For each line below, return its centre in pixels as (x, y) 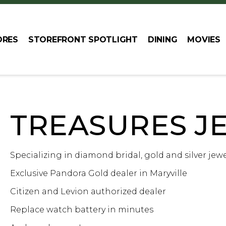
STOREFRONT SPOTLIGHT (83, 39)
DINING (162, 39)
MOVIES (204, 39)
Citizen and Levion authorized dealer (88, 192)
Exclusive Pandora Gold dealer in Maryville (99, 174)
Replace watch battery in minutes (82, 210)
